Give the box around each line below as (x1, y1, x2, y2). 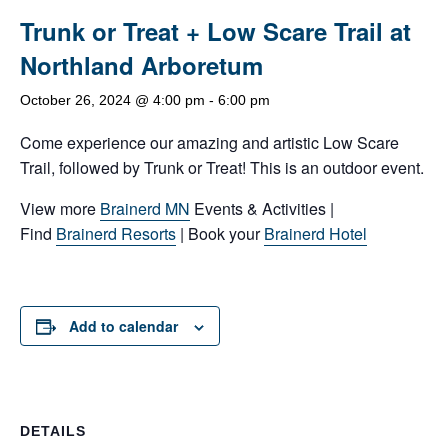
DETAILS (20, 422, 86, 439)
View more (20, 196, 100, 220)
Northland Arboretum (20, 47, 263, 82)
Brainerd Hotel (264, 221, 367, 245)
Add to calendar (69, 315, 178, 336)
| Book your (176, 221, 264, 245)
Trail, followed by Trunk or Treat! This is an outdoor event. (20, 155, 424, 179)
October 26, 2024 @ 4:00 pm (20, 91, 205, 108)
